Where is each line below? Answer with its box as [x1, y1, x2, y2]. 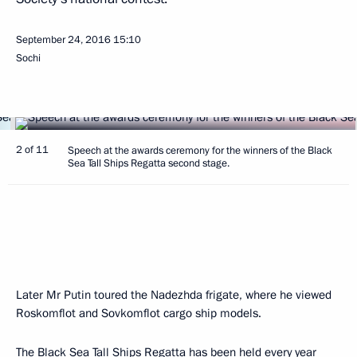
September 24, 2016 [16, 33, 111, 47]
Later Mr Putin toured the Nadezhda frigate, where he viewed [16, 287, 331, 303]
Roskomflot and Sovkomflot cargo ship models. [16, 305, 261, 321]
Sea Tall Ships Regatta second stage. [68, 156, 229, 171]
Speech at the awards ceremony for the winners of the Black [68, 143, 332, 158]
